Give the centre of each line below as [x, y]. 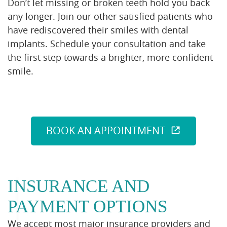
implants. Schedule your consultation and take [107, 44]
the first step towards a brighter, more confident [110, 58]
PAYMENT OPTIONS [87, 206]
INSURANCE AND [79, 186]
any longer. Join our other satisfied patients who [110, 16]
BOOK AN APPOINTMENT [106, 131]
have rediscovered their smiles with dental [98, 30]
